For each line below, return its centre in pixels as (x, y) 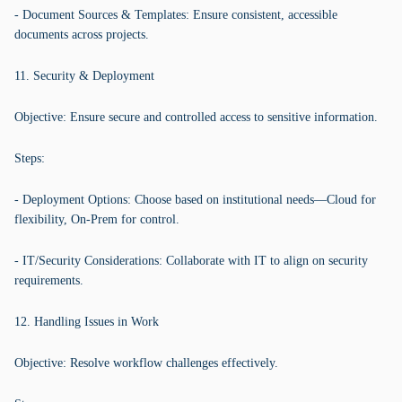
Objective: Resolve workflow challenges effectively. (146, 363)
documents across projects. (82, 35)
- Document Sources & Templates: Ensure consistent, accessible (176, 15)
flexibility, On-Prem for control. (97, 219)
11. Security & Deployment (84, 76)
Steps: (30, 158)
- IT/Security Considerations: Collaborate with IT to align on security (191, 261)
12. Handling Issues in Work (87, 322)
